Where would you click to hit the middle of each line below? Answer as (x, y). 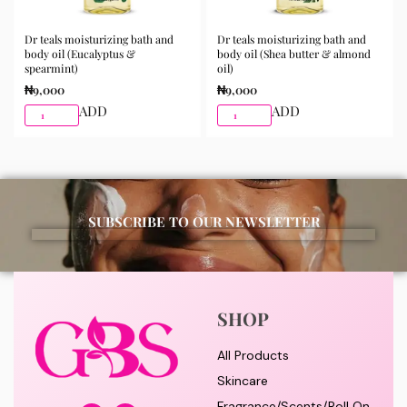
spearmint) (51, 68)
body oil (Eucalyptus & (80, 53)
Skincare (243, 381)
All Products (253, 356)
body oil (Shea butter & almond (294, 53)
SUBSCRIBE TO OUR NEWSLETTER (203, 222)
